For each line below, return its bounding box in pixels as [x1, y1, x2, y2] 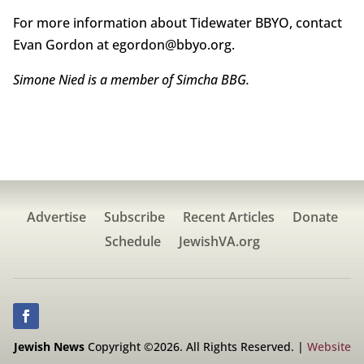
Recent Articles [182, 207, 275, 226]
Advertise [26, 207, 86, 226]
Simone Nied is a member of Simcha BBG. [12, 70, 249, 89]
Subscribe [103, 207, 165, 226]
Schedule [104, 232, 161, 250]
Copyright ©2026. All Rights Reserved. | [84, 338, 307, 354]
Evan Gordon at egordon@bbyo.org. [12, 35, 235, 54]
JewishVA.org [178, 232, 260, 250]
